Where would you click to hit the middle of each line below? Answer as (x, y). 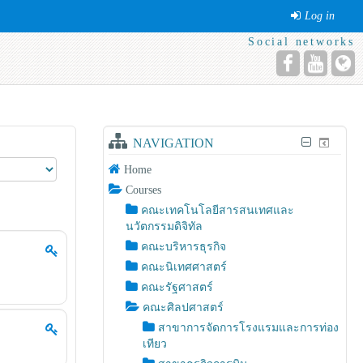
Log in (320, 16)
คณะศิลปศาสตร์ (184, 307)
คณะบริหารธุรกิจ (184, 247)
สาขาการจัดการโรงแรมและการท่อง (249, 328)
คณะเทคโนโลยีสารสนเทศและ (218, 210)
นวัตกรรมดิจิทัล (164, 226)
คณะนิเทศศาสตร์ (184, 267)
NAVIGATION (173, 143)
